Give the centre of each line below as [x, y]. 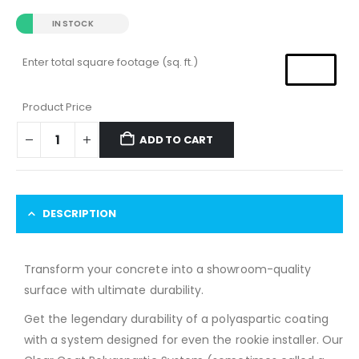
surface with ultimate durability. [114, 290]
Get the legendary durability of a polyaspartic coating [176, 319]
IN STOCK [73, 24]
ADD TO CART [177, 139]
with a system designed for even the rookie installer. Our [184, 339]
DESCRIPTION [79, 213]
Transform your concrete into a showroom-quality [168, 269]
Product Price [57, 107]
